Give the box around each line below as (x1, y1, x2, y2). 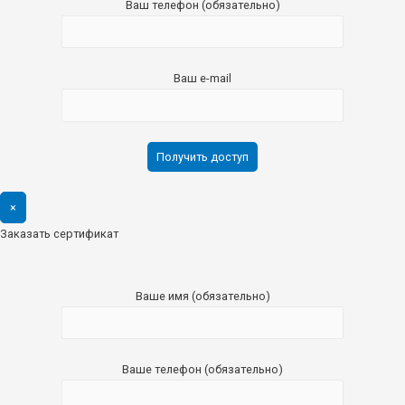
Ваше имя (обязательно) (135, 288, 270, 303)
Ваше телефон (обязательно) (122, 363, 283, 376)
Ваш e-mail (174, 71, 231, 86)
